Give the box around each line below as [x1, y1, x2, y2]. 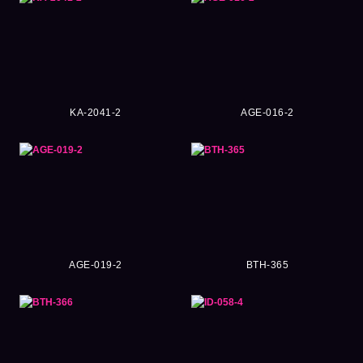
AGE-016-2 [241, 106, 294, 118]
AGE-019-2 [69, 258, 122, 271]
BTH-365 [246, 258, 289, 271]
